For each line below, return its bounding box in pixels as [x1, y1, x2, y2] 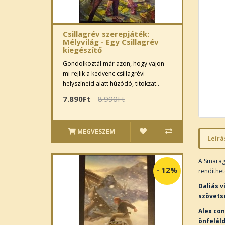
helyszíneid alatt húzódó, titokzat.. [63, 79, 159, 88]
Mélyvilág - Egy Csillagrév [63, 37, 159, 47]
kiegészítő [63, 45, 102, 55]
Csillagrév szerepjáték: [63, 29, 149, 39]
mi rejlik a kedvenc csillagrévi [63, 69, 145, 78]
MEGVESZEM [77, 127, 115, 136]
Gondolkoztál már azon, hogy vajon [63, 59, 164, 68]
